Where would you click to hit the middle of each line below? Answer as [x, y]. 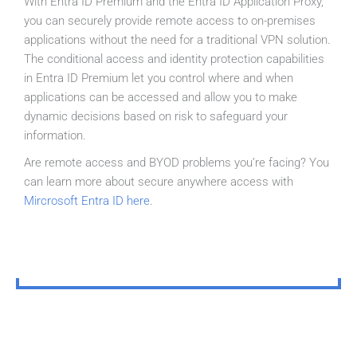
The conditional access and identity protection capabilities [174, 59]
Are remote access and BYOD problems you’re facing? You [177, 163]
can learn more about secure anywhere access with [159, 182]
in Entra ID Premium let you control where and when [159, 78]
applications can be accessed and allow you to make [161, 98]
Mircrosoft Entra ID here [87, 201]
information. [55, 136]
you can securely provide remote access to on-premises [170, 21]
